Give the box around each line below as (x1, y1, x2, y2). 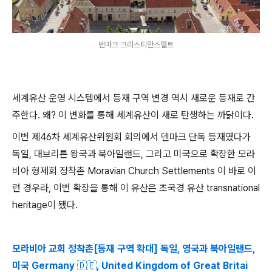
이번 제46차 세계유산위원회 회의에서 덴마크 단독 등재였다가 (12, 131, 251, 143)
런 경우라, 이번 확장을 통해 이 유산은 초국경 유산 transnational (12, 182, 260, 194)
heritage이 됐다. (12, 199, 80, 211)
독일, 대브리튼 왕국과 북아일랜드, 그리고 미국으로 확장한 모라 (12, 148, 255, 160)
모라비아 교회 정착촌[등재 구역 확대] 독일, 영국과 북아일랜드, (12, 243, 255, 254)
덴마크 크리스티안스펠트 (98, 39, 174, 49)
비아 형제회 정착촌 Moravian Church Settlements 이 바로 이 (12, 165, 256, 177)
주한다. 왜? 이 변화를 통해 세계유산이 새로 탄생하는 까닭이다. (12, 109, 254, 121)
